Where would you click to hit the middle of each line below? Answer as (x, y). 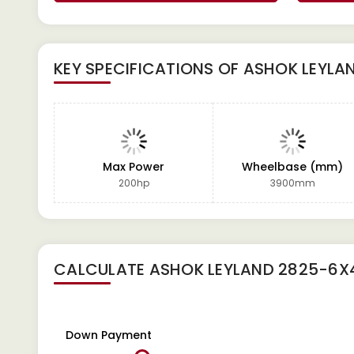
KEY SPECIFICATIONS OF (149, 69)
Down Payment (109, 335)
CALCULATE (102, 269)
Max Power (134, 167)
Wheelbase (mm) (293, 167)
